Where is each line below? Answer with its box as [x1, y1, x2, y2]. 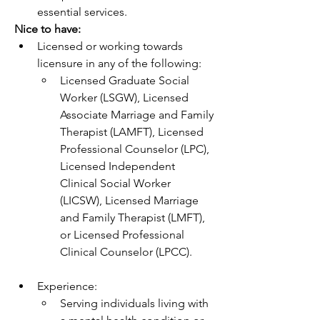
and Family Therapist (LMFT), [60, 211, 205, 224]
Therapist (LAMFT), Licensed [60, 125, 204, 139]
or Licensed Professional [60, 228, 184, 241]
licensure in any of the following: [37, 56, 204, 70]
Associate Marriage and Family [60, 108, 214, 121]
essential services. [37, 5, 127, 19]
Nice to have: [14, 22, 81, 36]
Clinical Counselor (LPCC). [60, 245, 192, 259]
